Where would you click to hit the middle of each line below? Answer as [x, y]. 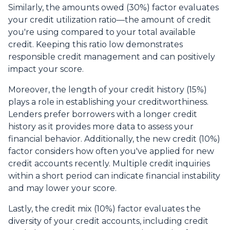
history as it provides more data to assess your [101, 127]
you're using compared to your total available [102, 32]
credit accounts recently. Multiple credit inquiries [109, 164]
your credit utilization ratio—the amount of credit [110, 20]
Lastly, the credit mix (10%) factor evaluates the [104, 209]
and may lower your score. [62, 188]
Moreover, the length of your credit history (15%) [108, 90]
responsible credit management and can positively [112, 57]
